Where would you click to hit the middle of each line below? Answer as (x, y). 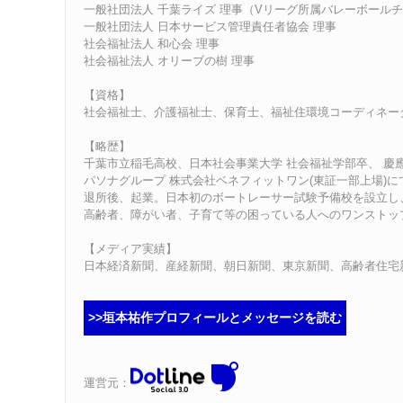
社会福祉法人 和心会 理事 (152, 43)
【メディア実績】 (130, 248)
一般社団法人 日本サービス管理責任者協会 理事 (210, 26)
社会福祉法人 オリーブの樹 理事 (169, 60)
